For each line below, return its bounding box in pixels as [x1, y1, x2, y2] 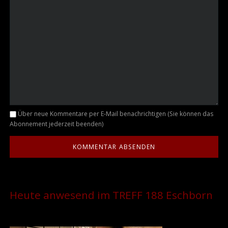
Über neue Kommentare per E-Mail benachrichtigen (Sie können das [17, 109, 213, 118]
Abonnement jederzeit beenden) [9, 119, 103, 128]
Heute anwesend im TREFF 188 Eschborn [9, 188, 213, 203]
